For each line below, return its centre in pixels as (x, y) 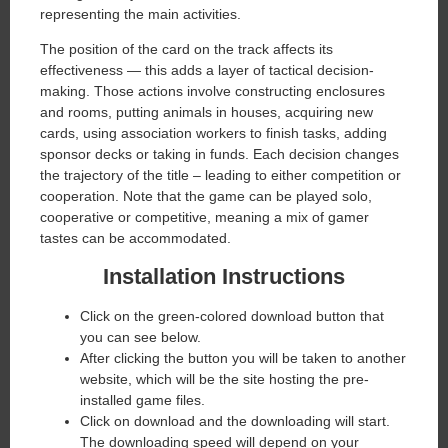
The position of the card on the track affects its (186, 49)
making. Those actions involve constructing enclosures (212, 91)
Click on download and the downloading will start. (235, 420)
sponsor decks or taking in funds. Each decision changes (219, 154)
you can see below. (140, 336)
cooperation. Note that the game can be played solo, (206, 196)
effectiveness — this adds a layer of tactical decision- (207, 70)
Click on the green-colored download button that (232, 315)
